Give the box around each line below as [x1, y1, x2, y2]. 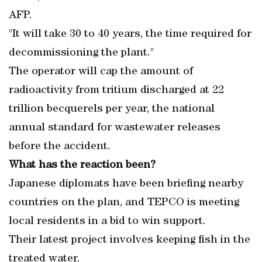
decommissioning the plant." [9, 47, 154, 59]
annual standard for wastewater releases [9, 122, 220, 134]
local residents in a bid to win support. [9, 216, 206, 227]
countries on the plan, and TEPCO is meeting [9, 197, 239, 209]
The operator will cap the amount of [9, 66, 193, 78]
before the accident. [9, 141, 111, 153]
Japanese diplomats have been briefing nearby [9, 178, 243, 190]
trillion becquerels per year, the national [9, 104, 215, 115]
